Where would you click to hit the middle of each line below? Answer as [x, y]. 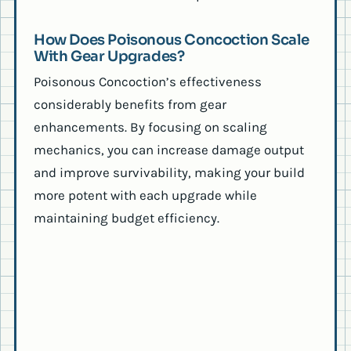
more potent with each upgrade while [145, 195]
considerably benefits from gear [130, 105]
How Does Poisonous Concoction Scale [172, 39]
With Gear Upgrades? [109, 56]
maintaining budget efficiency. [127, 218]
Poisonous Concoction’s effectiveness [148, 82]
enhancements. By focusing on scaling [150, 127]
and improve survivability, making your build [169, 173]
